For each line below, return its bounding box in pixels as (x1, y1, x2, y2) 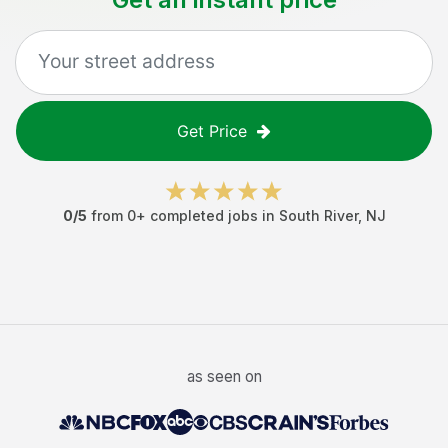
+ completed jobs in (135, 207, 279, 224)
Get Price (177, 121, 247, 141)
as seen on (186, 367, 262, 386)
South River (278, 207, 358, 224)
